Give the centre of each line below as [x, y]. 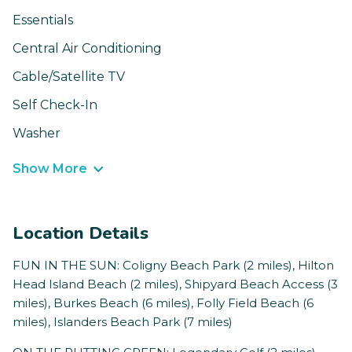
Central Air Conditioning [87, 49]
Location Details [81, 234]
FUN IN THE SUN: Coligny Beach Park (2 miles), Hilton [173, 266]
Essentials [43, 20]
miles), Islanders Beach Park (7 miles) [123, 322]
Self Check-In [55, 105]
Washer [37, 134]
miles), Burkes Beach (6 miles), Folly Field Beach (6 [163, 303]
